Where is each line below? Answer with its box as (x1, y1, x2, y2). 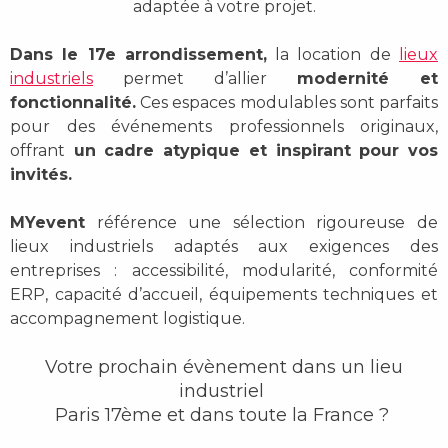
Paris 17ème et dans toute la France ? (54, 404, 394, 427)
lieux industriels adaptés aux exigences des (10, 237, 438, 257)
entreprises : (10, 261, 132, 281)
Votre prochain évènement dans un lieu (45, 356, 403, 379)
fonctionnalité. (10, 93, 136, 113)
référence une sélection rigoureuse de (85, 213, 438, 233)
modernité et (266, 69, 438, 89)
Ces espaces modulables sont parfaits (136, 93, 438, 113)
